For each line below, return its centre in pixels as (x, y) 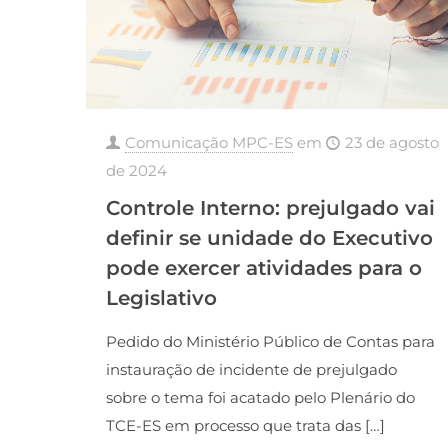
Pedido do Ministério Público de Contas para (270, 342)
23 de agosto (391, 143)
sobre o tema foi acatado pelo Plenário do (260, 398)
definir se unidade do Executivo (269, 238)
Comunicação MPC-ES (208, 143)
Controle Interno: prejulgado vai (270, 208)
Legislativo (161, 298)
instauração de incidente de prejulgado (251, 370)
